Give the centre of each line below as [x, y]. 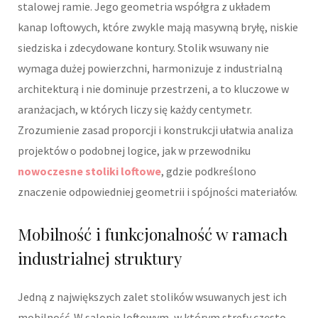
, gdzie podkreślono [209, 171]
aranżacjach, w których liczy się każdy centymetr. [135, 109]
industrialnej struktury [100, 258]
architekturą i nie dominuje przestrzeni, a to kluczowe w [153, 88]
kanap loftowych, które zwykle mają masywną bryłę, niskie [158, 27]
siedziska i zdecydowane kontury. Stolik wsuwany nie [143, 47]
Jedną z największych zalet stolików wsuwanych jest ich [152, 296]
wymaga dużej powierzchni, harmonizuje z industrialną [150, 68]
